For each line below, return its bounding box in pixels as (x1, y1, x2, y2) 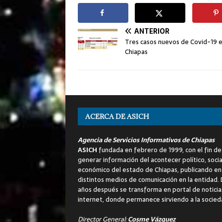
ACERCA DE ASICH (85, 111, 149, 121)
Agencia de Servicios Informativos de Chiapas (78, 134, 215, 145)
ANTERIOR (134, 25, 169, 37)
